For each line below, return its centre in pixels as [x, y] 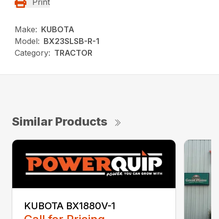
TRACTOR [74, 53]
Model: [27, 41]
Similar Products [60, 122]
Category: [33, 53]
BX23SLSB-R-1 [72, 41]
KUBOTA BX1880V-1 [70, 206]
